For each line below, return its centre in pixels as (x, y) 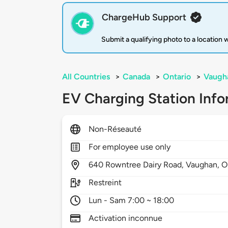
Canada (136, 77)
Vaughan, (204, 165)
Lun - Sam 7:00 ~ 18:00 (132, 201)
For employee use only (130, 147)
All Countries (86, 77)
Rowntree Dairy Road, (146, 165)
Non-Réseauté (115, 129)
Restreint (105, 183)
